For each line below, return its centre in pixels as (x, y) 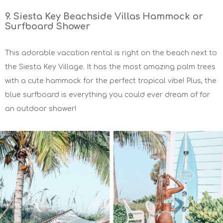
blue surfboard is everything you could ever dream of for (108, 95)
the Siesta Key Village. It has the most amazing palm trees (110, 67)
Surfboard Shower (48, 26)
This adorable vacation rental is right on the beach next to (111, 53)
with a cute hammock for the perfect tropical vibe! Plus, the (111, 81)
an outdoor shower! (41, 109)
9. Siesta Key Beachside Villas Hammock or (104, 16)
